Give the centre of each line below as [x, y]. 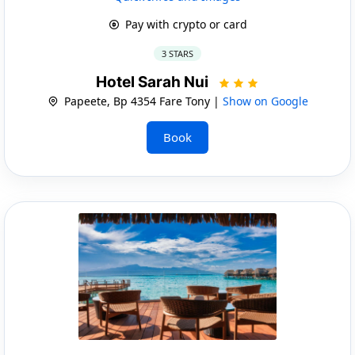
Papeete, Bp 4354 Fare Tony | [141, 101]
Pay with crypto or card [184, 24]
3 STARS [177, 53]
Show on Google [265, 101]
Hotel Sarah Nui [154, 82]
